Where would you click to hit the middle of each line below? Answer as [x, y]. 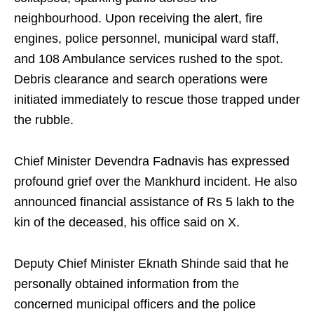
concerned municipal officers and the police [135, 305]
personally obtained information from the [127, 284]
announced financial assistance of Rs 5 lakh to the [154, 202]
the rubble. [44, 120]
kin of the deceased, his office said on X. [127, 223]
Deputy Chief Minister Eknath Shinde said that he [151, 264]
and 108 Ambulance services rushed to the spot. [149, 59]
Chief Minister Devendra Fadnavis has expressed [152, 162]
